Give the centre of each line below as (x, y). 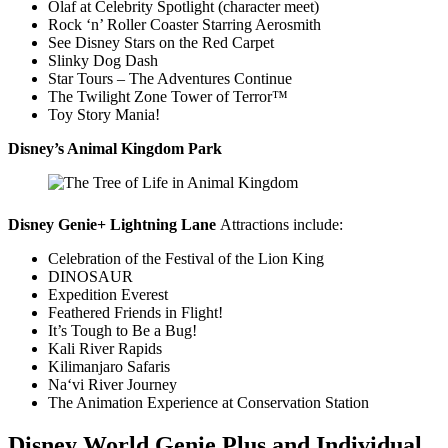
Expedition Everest (108, 294)
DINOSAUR (90, 276)
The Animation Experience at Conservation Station (208, 402)
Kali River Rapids (105, 348)
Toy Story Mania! (104, 114)
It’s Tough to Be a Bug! (122, 330)
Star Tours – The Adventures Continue (170, 78)
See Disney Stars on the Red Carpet (161, 42)
